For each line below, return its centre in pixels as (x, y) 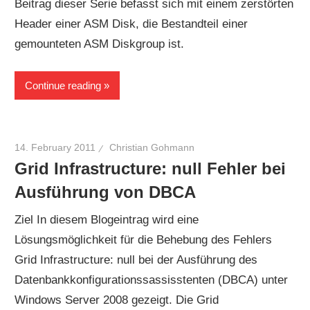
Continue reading (63, 85)
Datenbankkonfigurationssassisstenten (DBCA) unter (152, 280)
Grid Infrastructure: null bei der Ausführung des (136, 260)
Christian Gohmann (152, 148)
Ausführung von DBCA (106, 192)
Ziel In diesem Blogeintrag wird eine (107, 220)
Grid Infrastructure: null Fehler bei (151, 168)
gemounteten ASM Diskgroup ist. (103, 44)
